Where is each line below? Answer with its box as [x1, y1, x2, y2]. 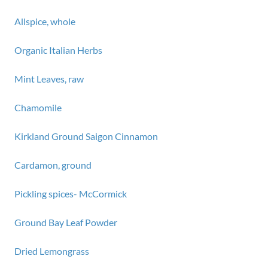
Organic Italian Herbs [14, 44, 102, 56]
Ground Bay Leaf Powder [14, 217, 117, 228]
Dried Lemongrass [14, 245, 89, 257]
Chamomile [14, 102, 62, 113]
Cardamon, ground [14, 159, 92, 170]
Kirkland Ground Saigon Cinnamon [14, 130, 158, 142]
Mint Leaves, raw [14, 73, 84, 84]
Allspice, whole [14, 16, 75, 27]
